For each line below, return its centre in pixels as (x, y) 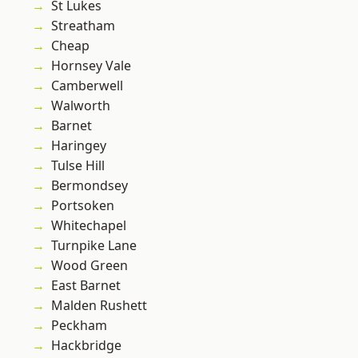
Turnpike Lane (94, 246)
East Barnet (86, 286)
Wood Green (89, 266)
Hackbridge (86, 346)
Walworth (81, 106)
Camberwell (87, 86)
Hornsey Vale (91, 66)
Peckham (79, 326)
